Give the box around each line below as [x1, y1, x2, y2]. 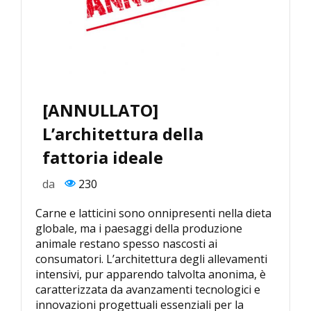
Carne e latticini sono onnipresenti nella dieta [35, 205, 271, 221]
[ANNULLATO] [42, 99, 158, 122]
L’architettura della [42, 122, 203, 146]
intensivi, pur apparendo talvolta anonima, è [35, 267, 266, 283]
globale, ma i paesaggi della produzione [35, 221, 242, 237]
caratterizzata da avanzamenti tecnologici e [35, 282, 260, 298]
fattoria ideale [42, 146, 163, 169]
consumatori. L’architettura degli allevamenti [35, 251, 267, 267]
